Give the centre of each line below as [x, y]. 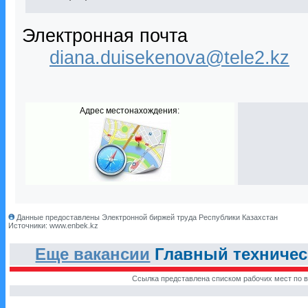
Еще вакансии [93, 254]
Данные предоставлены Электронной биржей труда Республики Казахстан [146, 217]
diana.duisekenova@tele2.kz [169, 57]
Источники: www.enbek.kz [53, 225]
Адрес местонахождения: [130, 111]
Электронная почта [105, 35]
